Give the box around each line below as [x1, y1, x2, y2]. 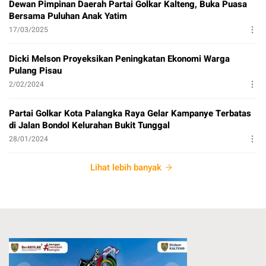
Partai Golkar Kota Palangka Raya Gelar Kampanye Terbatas [9, 106, 251, 120]
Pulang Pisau [9, 64, 62, 77]
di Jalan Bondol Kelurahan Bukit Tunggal [9, 118, 170, 132]
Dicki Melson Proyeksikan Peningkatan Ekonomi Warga [9, 52, 230, 65]
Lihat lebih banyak [90, 160, 161, 174]
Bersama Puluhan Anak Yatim [9, 9, 127, 23]
